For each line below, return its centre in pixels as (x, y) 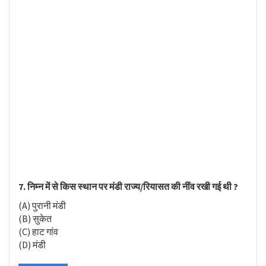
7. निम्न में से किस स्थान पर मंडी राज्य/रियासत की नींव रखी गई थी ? (128, 186)
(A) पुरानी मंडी (42, 205)
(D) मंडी (32, 245)
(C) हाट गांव (38, 232)
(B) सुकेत (35, 218)
